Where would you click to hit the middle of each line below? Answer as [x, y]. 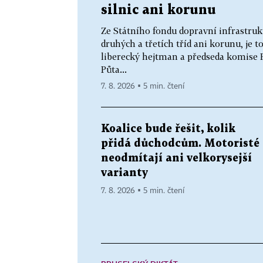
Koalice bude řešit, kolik [168, 129]
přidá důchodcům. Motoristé [180, 143]
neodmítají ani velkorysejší [176, 158]
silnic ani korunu [159, 10]
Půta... [114, 69]
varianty [124, 173]
